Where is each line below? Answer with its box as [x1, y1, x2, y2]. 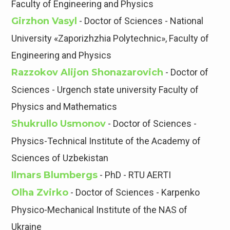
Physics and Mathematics [11, 101, 118, 112]
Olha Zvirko [11, 187, 69, 199]
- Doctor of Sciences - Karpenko [68, 187, 200, 198]
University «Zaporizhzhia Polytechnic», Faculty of [11, 33, 209, 44]
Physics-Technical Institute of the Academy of [11, 136, 201, 147]
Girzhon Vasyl [11, 15, 78, 27]
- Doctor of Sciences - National [77, 15, 204, 27]
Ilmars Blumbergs [11, 169, 98, 181]
